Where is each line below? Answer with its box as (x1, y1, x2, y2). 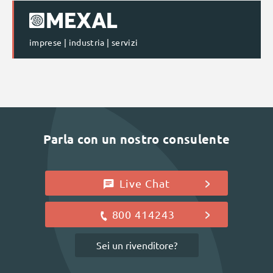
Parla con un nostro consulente (43, 130, 230, 147)
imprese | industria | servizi (29, 36, 138, 48)
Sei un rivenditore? (96, 239, 177, 252)
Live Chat (116, 176, 170, 190)
